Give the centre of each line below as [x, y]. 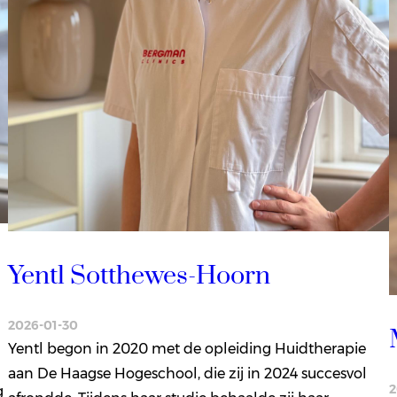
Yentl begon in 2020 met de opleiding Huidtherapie [187, 349]
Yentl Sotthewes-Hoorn [139, 276]
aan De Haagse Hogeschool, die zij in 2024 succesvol [187, 374]
